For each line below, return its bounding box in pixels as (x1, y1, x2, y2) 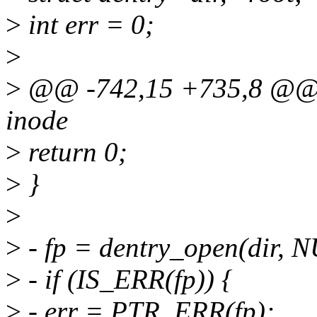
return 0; (21, 137, 127, 168)
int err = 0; (21, 9, 154, 40)
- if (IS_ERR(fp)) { (21, 264, 233, 295)
